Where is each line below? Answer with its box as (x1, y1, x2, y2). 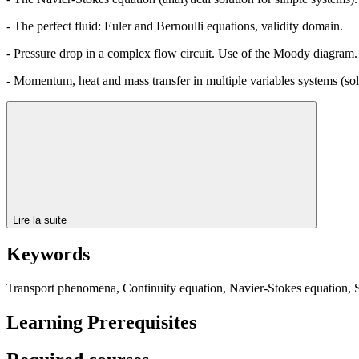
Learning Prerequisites (6, 312, 196, 333)
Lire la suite (13, 213, 70, 226)
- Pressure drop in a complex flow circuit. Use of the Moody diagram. (6, 46, 357, 60)
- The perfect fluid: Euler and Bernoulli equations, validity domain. (6, 18, 343, 33)
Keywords (6, 244, 90, 265)
